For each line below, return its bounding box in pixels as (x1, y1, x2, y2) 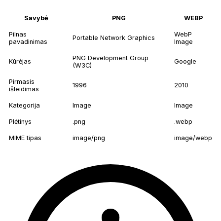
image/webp (174, 134, 212, 142)
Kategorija (9, 102, 40, 110)
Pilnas (9, 31, 27, 38)
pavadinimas (9, 38, 47, 46)
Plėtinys (9, 118, 32, 126)
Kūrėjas (9, 58, 31, 66)
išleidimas (9, 85, 39, 93)
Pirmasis (9, 78, 35, 86)
